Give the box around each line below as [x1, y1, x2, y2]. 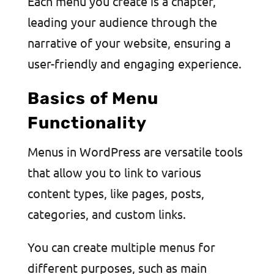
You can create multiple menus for [27, 239, 215, 254]
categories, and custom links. [27, 206, 186, 221]
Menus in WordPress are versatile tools [27, 144, 243, 159]
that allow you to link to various [27, 165, 201, 180]
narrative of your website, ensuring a [27, 35, 231, 50]
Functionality [27, 113, 147, 133]
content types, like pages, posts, [27, 185, 204, 201]
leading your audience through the [27, 14, 217, 29]
